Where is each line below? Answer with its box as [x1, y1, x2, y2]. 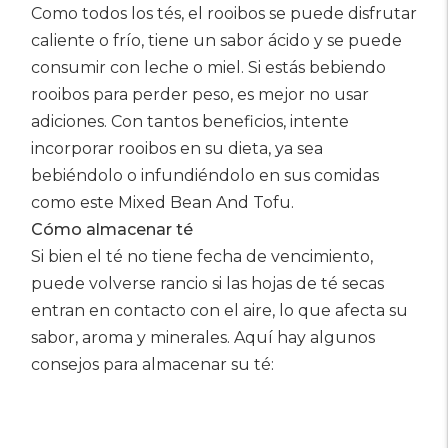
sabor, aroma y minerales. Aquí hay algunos [31, 328, 375, 347]
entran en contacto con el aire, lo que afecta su [31, 301, 408, 320]
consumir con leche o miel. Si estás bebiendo [31, 58, 386, 77]
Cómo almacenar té [31, 220, 193, 239]
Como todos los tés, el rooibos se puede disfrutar [31, 4, 417, 23]
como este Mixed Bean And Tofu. [31, 193, 294, 212]
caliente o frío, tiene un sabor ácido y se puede [31, 31, 402, 50]
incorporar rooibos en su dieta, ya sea [31, 139, 323, 158]
